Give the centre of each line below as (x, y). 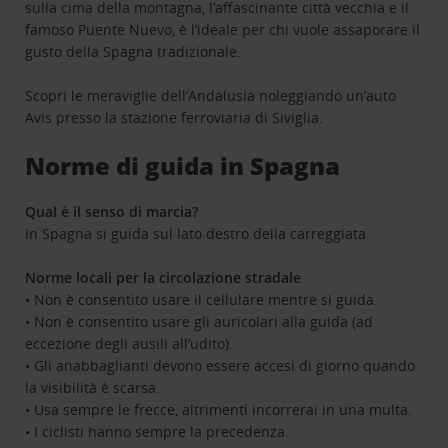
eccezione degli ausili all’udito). (129, 344)
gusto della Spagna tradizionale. (133, 52)
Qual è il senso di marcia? (112, 212)
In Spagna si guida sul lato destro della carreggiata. (198, 234)
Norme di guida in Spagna (183, 166)
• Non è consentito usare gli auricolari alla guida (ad (199, 322)
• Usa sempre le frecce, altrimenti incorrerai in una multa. (219, 410)
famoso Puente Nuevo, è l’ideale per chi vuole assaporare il (223, 30)
